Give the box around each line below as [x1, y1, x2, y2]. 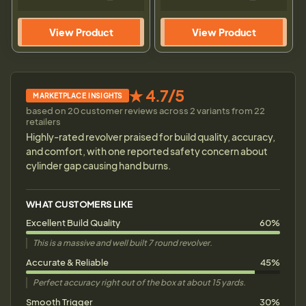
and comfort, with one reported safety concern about [26, 145, 268, 158]
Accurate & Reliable [26, 257, 109, 268]
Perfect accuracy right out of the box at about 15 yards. [33, 277, 246, 288]
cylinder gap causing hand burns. [26, 159, 171, 172]
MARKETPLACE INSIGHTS [33, 92, 122, 100]
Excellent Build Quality [26, 217, 120, 229]
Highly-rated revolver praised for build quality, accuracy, [26, 130, 275, 143]
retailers [26, 116, 61, 128]
